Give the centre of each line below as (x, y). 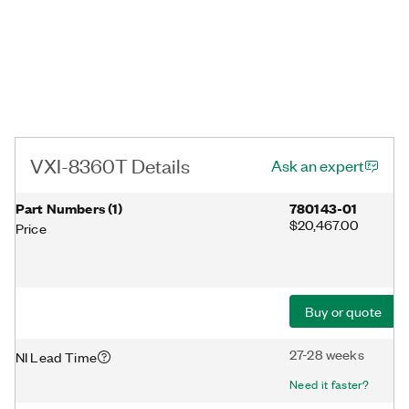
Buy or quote (343, 311)
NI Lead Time (56, 357)
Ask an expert (318, 165)
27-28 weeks (327, 354)
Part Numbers (60, 208)
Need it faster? (330, 384)
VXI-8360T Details (110, 165)
